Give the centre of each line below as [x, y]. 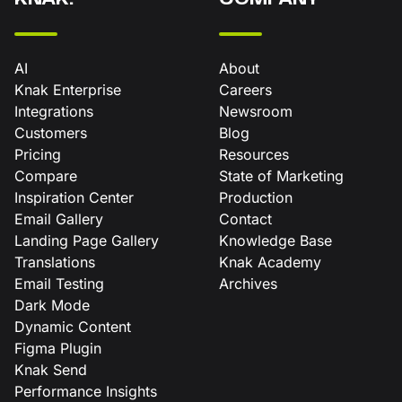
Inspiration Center [74, 197]
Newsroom [256, 111]
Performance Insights [86, 391]
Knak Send [51, 369]
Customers [51, 132]
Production [256, 197]
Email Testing [59, 283]
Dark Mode [52, 305]
